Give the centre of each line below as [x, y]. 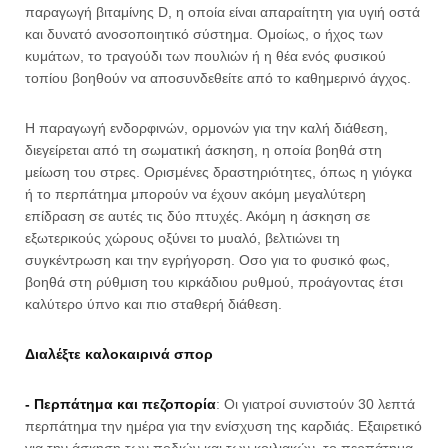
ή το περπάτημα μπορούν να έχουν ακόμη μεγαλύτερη [195, 194]
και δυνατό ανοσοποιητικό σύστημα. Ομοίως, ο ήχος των [204, 34]
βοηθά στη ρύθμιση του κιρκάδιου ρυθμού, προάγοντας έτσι [214, 282]
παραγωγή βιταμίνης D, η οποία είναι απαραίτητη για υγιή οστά [222, 12]
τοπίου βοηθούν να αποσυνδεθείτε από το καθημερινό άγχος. [218, 78]
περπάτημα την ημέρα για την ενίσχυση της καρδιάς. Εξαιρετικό [223, 426]
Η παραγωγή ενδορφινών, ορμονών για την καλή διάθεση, [206, 128]
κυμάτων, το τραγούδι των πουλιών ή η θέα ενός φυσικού [205, 56]
